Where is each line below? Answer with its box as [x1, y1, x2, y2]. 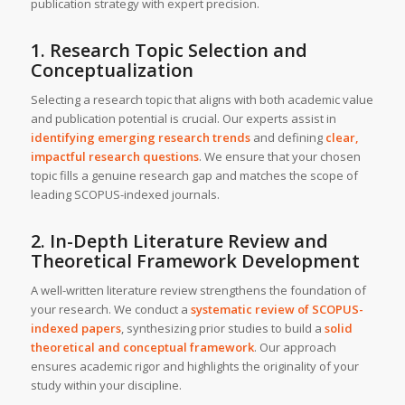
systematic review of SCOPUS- [190, 300, 363, 317]
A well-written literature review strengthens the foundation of [30, 281, 366, 298]
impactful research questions [30, 147, 199, 165]
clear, [325, 128, 359, 146]
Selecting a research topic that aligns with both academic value [30, 90, 373, 108]
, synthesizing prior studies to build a [120, 319, 325, 336]
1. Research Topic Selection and [30, 37, 307, 62]
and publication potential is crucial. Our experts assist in [30, 109, 336, 127]
